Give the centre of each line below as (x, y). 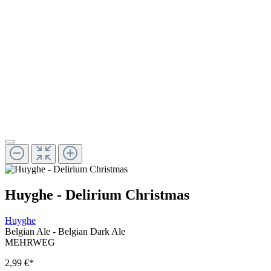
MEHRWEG (30, 242)
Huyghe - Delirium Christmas (97, 195)
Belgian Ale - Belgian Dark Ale (65, 231)
